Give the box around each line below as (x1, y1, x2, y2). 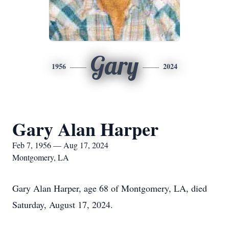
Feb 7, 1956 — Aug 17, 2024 (12, 140, 108, 150)
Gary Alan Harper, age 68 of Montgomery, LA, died (12, 182, 207, 194)
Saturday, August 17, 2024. (12, 198, 113, 211)
